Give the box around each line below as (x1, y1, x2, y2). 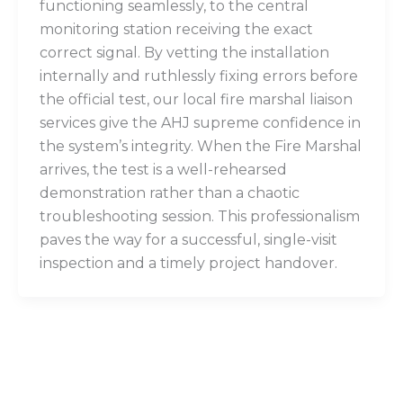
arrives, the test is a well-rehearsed (40, 160, 287, 178)
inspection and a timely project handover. (40, 254, 337, 272)
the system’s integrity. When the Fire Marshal (40, 137, 362, 155)
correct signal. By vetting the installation (40, 43, 329, 61)
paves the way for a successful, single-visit (40, 230, 337, 248)
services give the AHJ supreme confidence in (40, 113, 361, 131)
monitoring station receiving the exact (40, 20, 313, 38)
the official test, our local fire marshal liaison (40, 90, 353, 108)
